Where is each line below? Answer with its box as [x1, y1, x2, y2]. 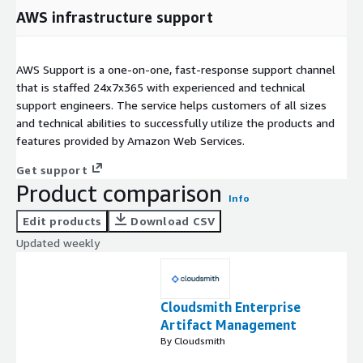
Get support [16, 163, 88, 177]
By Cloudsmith [160, 335, 225, 348]
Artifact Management [160, 317, 297, 334]
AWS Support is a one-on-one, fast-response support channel [16, 62, 335, 77]
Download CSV [130, 214, 216, 228]
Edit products [23, 214, 102, 228]
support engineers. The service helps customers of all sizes [16, 98, 327, 113]
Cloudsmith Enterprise [160, 299, 301, 316]
